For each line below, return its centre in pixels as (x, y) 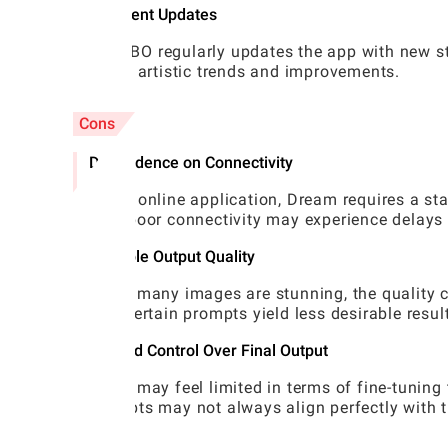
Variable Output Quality (172, 257)
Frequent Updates (153, 15)
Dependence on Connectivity (191, 163)
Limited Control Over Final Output (208, 351)
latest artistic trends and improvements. (244, 72)
